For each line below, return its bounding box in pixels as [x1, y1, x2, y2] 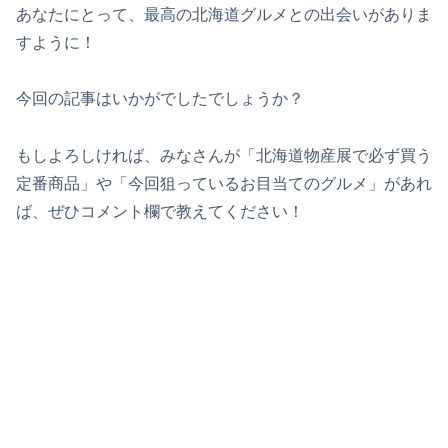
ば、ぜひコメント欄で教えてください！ [16, 203, 304, 221]
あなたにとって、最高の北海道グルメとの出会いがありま [16, 5, 432, 23]
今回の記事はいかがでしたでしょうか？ [16, 90, 304, 108]
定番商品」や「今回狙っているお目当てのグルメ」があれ [16, 175, 432, 193]
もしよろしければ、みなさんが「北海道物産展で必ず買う [16, 147, 432, 165]
